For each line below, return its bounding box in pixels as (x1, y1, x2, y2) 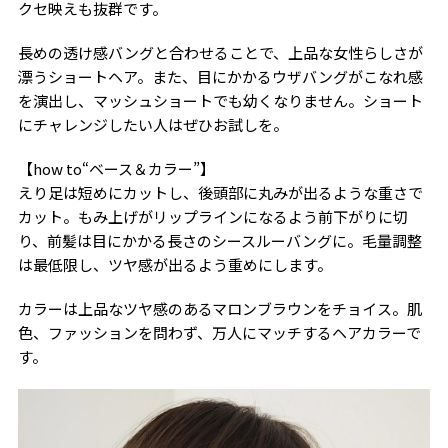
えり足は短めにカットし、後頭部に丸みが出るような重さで (17, 181, 423, 203)
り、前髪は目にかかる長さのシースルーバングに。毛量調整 (17, 229, 422, 251)
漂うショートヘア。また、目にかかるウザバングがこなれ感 (17, 65, 423, 87)
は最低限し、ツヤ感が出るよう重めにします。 (17, 253, 332, 275)
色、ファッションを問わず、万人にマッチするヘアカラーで (17, 321, 421, 343)
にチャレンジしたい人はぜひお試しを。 (17, 113, 288, 135)
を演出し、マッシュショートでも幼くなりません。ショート (17, 89, 423, 111)
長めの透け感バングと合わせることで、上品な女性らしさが (17, 41, 423, 63)
